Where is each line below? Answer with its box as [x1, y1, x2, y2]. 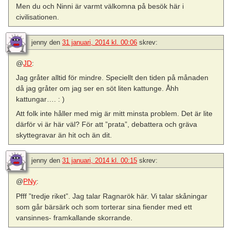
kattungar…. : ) [16, 95, 65, 104]
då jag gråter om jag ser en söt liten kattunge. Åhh [16, 84, 179, 93]
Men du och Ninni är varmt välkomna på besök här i [16, 2, 184, 10]
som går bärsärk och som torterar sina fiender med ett [16, 202, 193, 211]
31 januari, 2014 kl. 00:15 [62, 157, 137, 165]
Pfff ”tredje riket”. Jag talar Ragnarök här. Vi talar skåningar [16, 191, 208, 200]
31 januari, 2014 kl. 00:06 [62, 38, 137, 46]
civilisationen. [16, 12, 60, 21]
